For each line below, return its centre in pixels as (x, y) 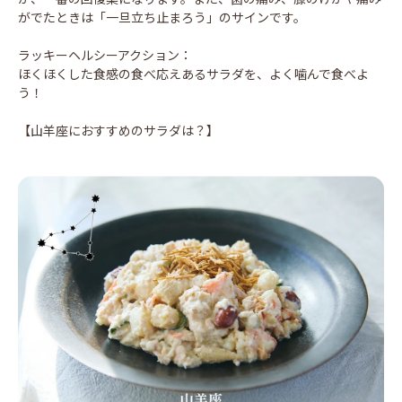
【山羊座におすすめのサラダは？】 (118, 131)
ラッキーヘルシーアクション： (105, 55)
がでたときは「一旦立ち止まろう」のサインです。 (162, 17)
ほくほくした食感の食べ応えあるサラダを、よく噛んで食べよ (193, 74)
